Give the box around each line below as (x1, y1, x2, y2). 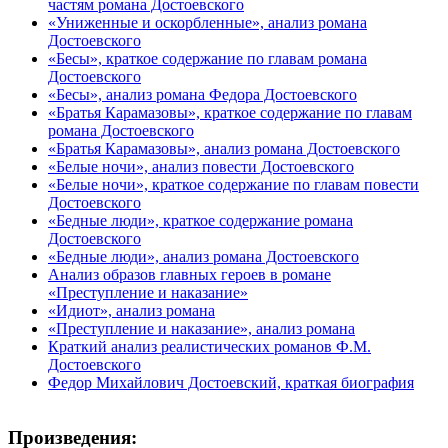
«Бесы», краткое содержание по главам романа (48, 49, 367, 67)
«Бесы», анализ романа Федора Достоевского (48, 85, 357, 103)
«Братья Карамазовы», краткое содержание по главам (48, 103, 412, 121)
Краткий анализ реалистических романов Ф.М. (48, 337, 371, 355)
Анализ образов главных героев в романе (48, 265, 331, 283)
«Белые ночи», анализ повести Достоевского (48, 157, 354, 175)
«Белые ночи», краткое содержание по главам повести (48, 175, 419, 193)
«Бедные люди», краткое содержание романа (48, 211, 353, 229)
